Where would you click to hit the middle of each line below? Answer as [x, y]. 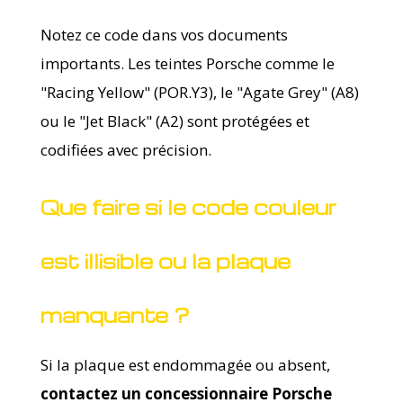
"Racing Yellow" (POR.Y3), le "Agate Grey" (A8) [199, 92]
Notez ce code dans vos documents [164, 34]
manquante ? [115, 314]
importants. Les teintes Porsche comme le [187, 63]
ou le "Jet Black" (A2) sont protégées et [175, 121]
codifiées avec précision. [125, 149]
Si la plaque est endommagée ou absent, [185, 364]
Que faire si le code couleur [188, 206]
